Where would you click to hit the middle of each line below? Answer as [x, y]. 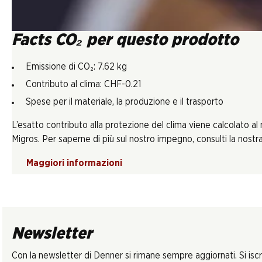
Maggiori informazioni [74, 163]
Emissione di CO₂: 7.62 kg [76, 67]
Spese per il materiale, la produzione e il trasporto [125, 102]
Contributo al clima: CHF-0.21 [83, 84]
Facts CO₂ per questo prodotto [125, 40]
